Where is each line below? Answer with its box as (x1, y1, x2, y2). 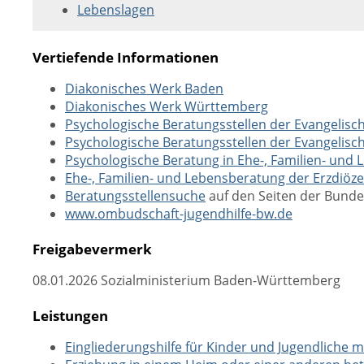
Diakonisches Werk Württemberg (65, 97, 268, 115)
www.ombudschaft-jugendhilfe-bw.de (65, 205, 292, 223)
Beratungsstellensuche (65, 187, 206, 205)
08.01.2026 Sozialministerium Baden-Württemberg (32, 271, 340, 289)
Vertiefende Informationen (32, 47, 219, 67)
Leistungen (32, 305, 108, 325)
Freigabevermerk (32, 239, 152, 258)
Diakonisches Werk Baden (65, 80, 223, 97)
